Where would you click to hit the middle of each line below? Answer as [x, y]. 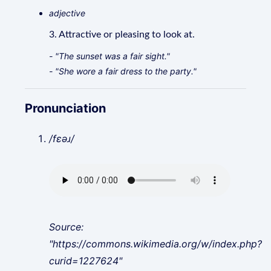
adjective [67, 13]
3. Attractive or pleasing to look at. [122, 34]
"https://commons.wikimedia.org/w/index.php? [156, 244]
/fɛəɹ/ [62, 139]
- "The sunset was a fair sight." [110, 56]
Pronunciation [66, 108]
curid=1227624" [86, 261]
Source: [67, 227]
